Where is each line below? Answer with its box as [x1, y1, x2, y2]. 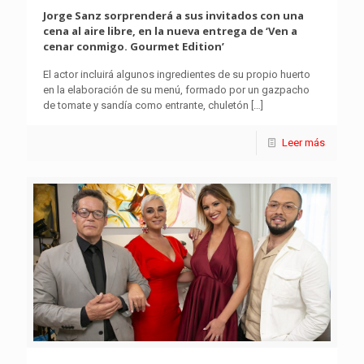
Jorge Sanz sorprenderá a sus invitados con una [43, 7, 304, 23]
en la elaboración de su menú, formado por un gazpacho [43, 83, 310, 96]
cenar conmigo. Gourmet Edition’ [43, 38, 224, 54]
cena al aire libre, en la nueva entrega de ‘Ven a [43, 23, 297, 38]
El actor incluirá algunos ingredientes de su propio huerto [43, 67, 310, 80]
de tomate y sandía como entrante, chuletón [43, 98, 249, 111]
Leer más [282, 136, 325, 149]
